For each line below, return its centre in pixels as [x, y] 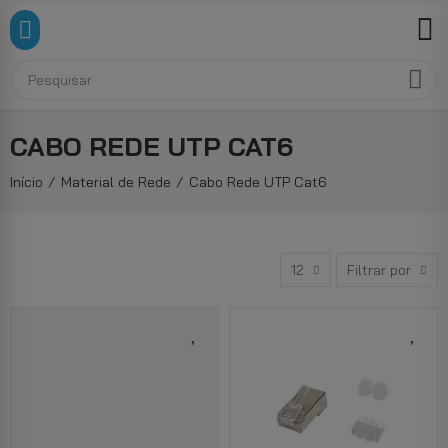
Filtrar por [379, 270]
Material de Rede [116, 182]
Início [26, 182]
